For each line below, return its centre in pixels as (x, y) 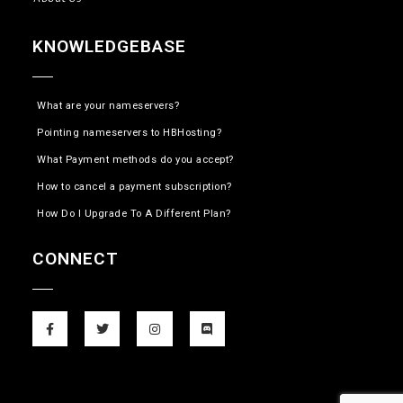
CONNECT (76, 259)
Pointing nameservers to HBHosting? (129, 133)
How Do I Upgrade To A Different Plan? (134, 214)
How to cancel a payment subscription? (134, 187)
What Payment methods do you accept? (135, 160)
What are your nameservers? (108, 106)
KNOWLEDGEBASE (109, 47)
